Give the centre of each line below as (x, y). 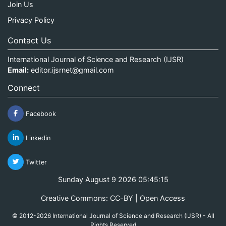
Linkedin (37, 138)
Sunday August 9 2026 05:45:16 (113, 179)
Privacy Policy (31, 20)
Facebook (40, 114)
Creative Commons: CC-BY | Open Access (113, 198)
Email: (18, 70)
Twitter (35, 162)
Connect (24, 88)
